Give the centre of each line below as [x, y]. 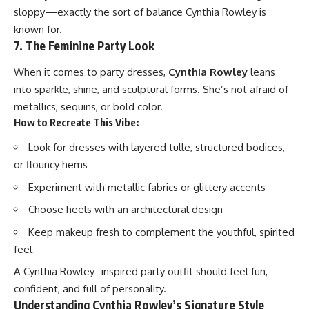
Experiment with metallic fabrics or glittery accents [147, 187]
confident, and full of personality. [90, 289]
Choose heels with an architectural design [126, 210]
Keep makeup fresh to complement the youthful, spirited [161, 232]
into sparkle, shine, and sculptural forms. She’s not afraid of [151, 89]
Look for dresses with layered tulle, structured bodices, [157, 148]
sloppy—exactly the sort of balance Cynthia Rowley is [140, 12]
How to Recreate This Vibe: [76, 122]
